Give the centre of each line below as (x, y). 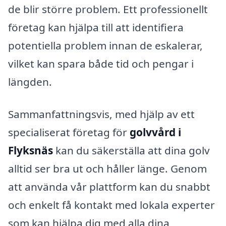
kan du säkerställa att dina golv (131, 150)
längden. (30, 81)
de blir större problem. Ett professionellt (108, 9)
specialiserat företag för (69, 132)
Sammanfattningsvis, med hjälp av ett (101, 114)
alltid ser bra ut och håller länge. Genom (107, 168)
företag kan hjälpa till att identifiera (96, 27)
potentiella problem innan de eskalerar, (105, 45)
